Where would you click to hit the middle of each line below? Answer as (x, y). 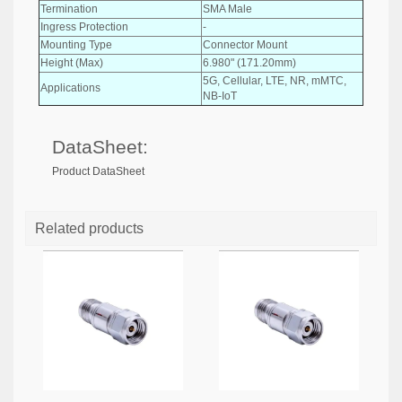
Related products (89, 228)
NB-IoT (220, 96)
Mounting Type (76, 44)
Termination (69, 9)
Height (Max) (72, 62)
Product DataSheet (98, 171)
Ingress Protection (84, 26)
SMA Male (227, 9)
